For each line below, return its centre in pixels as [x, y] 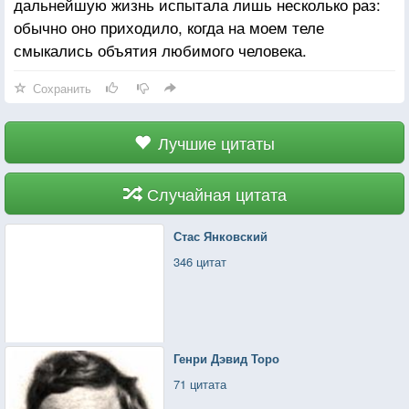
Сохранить [62, 88]
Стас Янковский [221, 236]
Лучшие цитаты [216, 142]
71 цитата [200, 383]
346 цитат [200, 261]
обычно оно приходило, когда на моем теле [169, 26]
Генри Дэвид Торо [227, 358]
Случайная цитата [216, 193]
